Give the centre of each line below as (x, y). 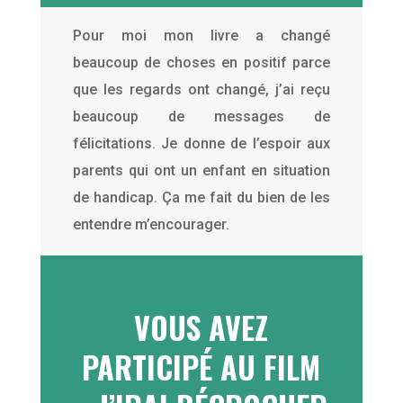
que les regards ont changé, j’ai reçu (201, 89)
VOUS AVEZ (201, 327)
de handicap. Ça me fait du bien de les (201, 197)
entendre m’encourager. (151, 224)
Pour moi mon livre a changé (201, 35)
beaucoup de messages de (201, 116)
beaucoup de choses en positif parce (201, 62)
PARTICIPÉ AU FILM (201, 366)
